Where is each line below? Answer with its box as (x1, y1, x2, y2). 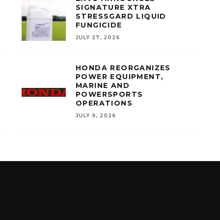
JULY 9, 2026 (76, 112, 116, 119)
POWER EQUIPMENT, (76, 72, 164, 81)
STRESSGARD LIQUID (76, 12, 166, 21)
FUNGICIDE (76, 21, 122, 29)
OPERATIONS (76, 99, 133, 108)
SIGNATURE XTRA (76, 3, 151, 12)
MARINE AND (76, 81, 130, 90)
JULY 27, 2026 (76, 34, 120, 41)
